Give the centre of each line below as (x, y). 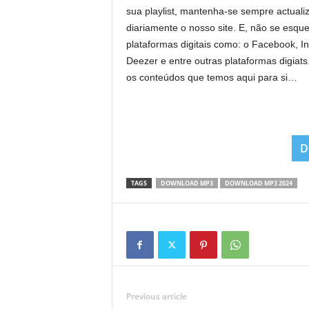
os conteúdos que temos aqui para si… (211, 77)
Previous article (156, 296)
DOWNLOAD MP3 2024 (258, 183)
